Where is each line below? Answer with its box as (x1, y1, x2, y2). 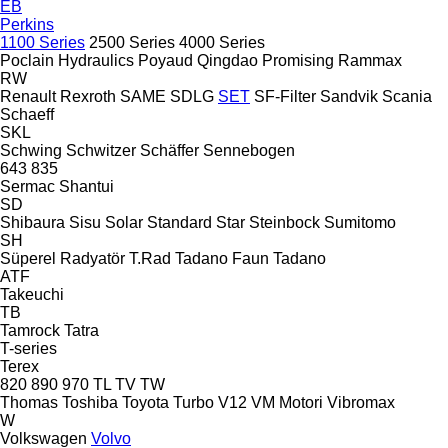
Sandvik (320, 87, 378, 105)
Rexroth (60, 87, 116, 105)
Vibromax (327, 393, 395, 411)
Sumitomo (324, 213, 396, 231)
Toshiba (62, 393, 118, 411)
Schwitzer (66, 141, 136, 159)
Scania (382, 87, 432, 105)
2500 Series (89, 33, 175, 51)
